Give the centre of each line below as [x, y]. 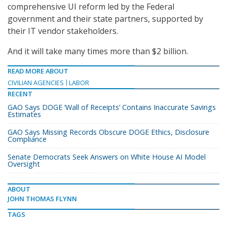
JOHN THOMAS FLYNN [42, 199]
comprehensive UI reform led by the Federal [91, 7]
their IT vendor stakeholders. [63, 31]
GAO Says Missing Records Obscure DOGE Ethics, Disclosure [108, 132]
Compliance [27, 139]
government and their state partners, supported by [105, 19]
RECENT [20, 94]
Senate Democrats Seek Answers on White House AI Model [107, 157]
